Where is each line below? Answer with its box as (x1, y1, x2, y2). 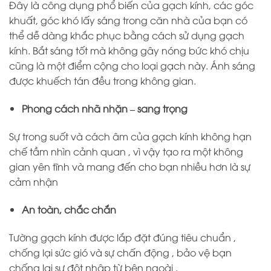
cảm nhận (9, 174, 58, 188)
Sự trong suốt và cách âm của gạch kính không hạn (9, 129, 252, 143)
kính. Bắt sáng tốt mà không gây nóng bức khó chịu (9, 44, 249, 57)
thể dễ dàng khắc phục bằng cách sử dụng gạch (9, 28, 244, 42)
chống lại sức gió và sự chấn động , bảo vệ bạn (9, 245, 232, 259)
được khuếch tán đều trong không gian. (9, 74, 196, 88)
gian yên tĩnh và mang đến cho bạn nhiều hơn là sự (9, 159, 250, 173)
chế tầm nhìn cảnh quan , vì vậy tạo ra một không (9, 144, 243, 158)
